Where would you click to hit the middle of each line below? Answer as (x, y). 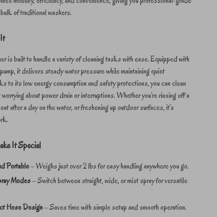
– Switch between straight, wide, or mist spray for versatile (109, 181)
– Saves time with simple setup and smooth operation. (115, 207)
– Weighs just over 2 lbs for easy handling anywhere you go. (109, 166)
